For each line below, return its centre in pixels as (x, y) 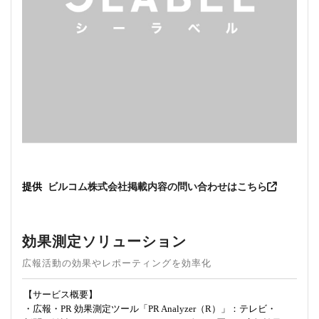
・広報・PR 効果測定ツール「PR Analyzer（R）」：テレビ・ (150, 308)
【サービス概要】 (61, 294)
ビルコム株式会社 (88, 187)
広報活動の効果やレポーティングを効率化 (117, 263)
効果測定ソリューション (104, 241)
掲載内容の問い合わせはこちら (197, 187)
